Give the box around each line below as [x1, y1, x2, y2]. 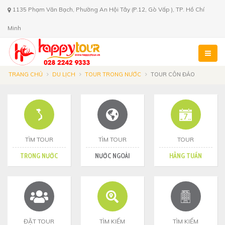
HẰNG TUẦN [169, 152, 202, 160]
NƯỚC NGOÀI [95, 152, 130, 160]
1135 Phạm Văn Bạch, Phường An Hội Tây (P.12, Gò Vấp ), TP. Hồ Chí [11, 6, 204, 13]
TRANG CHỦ [9, 71, 43, 78]
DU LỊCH [52, 71, 75, 78]
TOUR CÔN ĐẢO [151, 71, 195, 78]
